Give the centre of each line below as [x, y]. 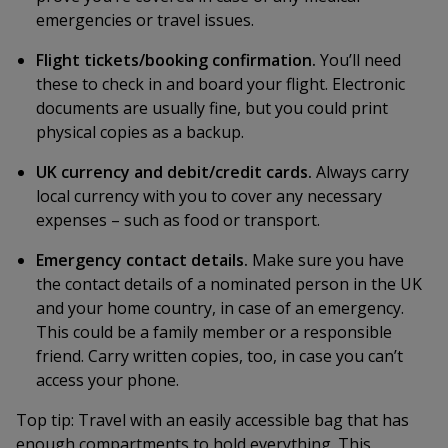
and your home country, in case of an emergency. [220, 308]
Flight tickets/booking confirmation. [178, 60]
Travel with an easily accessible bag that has [241, 420]
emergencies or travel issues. [145, 20]
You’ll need [360, 60]
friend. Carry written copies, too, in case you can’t [219, 356]
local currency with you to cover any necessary [209, 196]
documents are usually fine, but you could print [212, 108]
